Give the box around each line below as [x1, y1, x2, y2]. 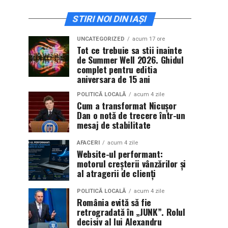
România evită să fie [77, 195, 151, 209]
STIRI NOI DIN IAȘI [71, 13, 149, 24]
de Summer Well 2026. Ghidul [77, 52, 184, 66]
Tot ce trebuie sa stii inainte [77, 43, 182, 56]
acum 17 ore [132, 35, 165, 42]
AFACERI [77, 139, 100, 146]
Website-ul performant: [77, 147, 163, 160]
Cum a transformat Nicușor [77, 98, 177, 112]
